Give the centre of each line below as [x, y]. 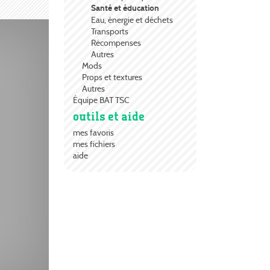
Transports [110, 32]
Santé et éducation [125, 8]
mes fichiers [94, 144]
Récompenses [116, 43]
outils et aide [109, 116]
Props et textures [112, 77]
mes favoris [93, 133]
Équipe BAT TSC [101, 100]
